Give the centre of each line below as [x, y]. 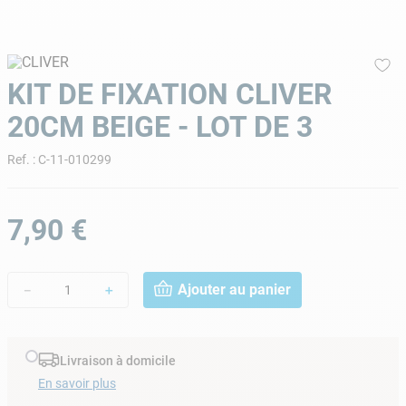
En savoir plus [77, 383]
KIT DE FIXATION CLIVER [169, 94]
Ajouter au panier [234, 290]
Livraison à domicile [118, 361]
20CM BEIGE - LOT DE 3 [160, 126]
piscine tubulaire [136, 40]
